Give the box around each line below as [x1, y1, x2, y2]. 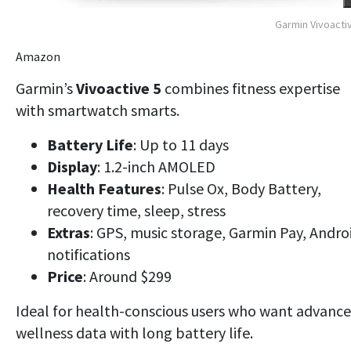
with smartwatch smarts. [16, 100, 179, 120]
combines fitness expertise [161, 78, 340, 98]
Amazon [16, 48, 60, 64]
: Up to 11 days [133, 134, 229, 154]
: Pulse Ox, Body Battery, [161, 178, 321, 198]
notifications [47, 244, 130, 264]
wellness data [16, 322, 107, 342]
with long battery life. [107, 322, 253, 342]
